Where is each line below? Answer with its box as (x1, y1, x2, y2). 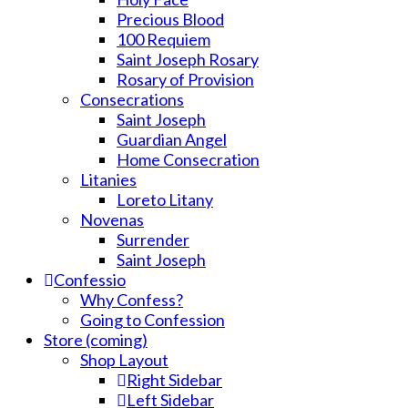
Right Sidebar (127, 370, 222, 390)
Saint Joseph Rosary (117, 49, 259, 69)
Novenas (80, 209, 144, 229)
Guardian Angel (117, 129, 227, 149)
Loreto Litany (117, 189, 213, 209)
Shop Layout (80, 350, 168, 370)
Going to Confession (80, 310, 225, 330)
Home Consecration (117, 149, 260, 169)
